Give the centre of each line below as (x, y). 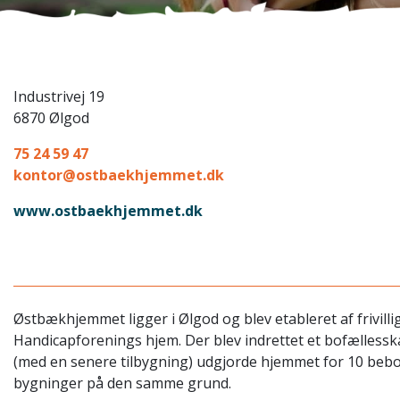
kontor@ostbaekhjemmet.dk (119, 175)
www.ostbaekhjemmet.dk (108, 211)
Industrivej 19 (59, 97)
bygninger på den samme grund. (122, 383)
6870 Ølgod (51, 118)
